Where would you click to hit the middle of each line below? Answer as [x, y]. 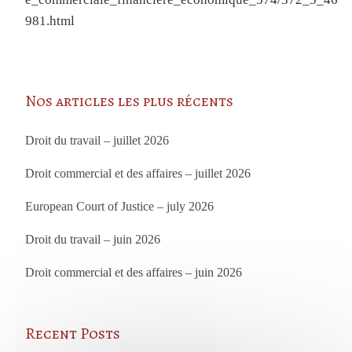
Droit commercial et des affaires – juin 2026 [134, 272]
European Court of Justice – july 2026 [120, 206]
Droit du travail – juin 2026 [93, 239]
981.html [50, 21]
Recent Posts [73, 334]
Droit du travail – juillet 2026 [97, 140]
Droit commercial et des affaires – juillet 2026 [138, 173]
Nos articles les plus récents [130, 101]
